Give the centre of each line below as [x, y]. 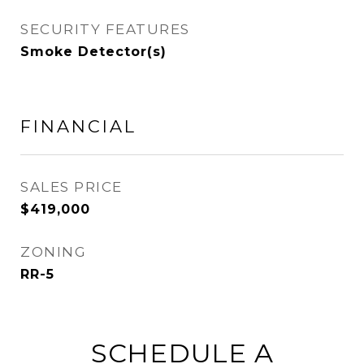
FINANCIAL [78, 126]
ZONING [53, 252]
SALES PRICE [71, 187]
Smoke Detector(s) [93, 52]
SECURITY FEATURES [105, 29]
